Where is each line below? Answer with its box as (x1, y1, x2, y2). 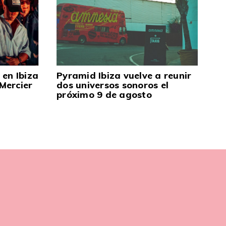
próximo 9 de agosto (56, 89, 152, 101)
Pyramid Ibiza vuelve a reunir (56, 70, 192, 82)
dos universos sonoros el (56, 79, 169, 91)
